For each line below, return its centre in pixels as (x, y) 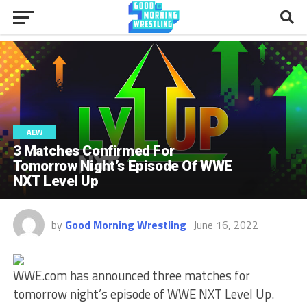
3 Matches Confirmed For (94, 150)
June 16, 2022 (225, 224)
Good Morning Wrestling (125, 224)
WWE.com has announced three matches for (131, 275)
